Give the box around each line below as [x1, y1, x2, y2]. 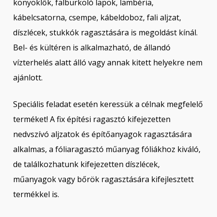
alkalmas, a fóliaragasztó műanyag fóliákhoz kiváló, [13, 143, 201, 155]
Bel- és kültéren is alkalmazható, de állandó [13, 42, 170, 53]
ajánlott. [13, 72, 43, 83]
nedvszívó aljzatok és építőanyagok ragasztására [13, 128, 192, 139]
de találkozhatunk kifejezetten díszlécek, [13, 158, 160, 170]
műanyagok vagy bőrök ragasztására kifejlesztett [13, 173, 194, 185]
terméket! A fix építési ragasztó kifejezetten [13, 113, 170, 124]
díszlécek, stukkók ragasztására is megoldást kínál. [13, 27, 198, 38]
